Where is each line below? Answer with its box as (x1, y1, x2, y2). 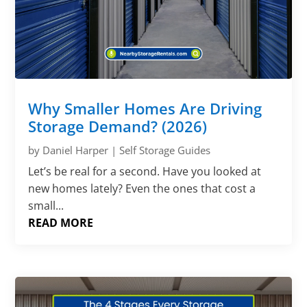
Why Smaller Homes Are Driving (28, 98, 262, 119)
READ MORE (28, 215, 94, 231)
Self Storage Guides (119, 143, 211, 158)
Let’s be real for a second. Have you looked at (28, 164, 262, 180)
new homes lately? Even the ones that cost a (28, 181, 256, 197)
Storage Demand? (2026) (28, 116, 208, 137)
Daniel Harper (42, 143, 109, 158)
